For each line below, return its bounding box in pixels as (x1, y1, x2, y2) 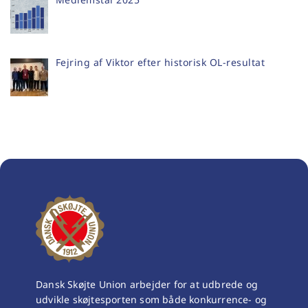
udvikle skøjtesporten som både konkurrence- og (36, 292, 267, 306)
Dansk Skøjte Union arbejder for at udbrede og (36, 277, 258, 291)
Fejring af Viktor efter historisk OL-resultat (55, 55, 265, 69)
